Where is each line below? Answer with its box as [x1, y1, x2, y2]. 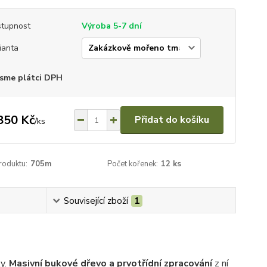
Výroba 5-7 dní [81, 20, 142, 32]
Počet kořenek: [107, 159, 159, 169]
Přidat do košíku [134, 113, 209, 126]
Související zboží [64, 195, 129, 207]
